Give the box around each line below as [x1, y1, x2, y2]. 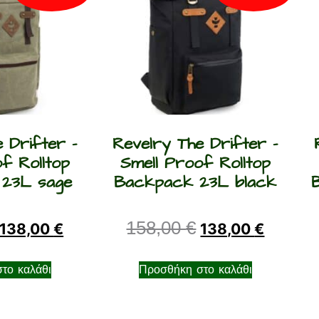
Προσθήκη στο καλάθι [138, 261, 252, 278]
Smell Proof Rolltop [120, 151, 271, 174]
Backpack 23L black [114, 170, 277, 194]
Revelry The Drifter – [113, 132, 278, 155]
